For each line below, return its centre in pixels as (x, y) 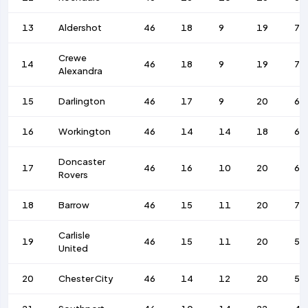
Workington (85, 132)
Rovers (74, 175)
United (74, 249)
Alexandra (81, 71)
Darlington (82, 101)
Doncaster (82, 162)
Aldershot (80, 28)
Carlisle (75, 235)
